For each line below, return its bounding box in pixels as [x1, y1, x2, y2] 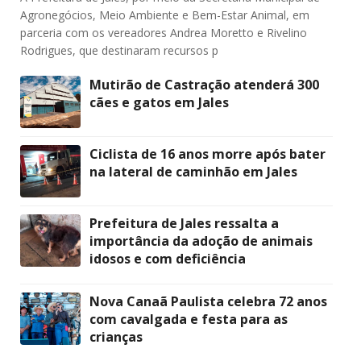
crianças [89, 327, 143, 346]
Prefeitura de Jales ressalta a [89, 214, 279, 232]
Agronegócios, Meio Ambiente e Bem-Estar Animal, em [20, 6, 309, 23]
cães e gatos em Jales [89, 93, 229, 111]
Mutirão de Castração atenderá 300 [89, 75, 319, 93]
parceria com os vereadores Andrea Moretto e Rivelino [20, 24, 307, 40]
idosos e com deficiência [89, 249, 246, 268]
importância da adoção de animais [89, 231, 313, 250]
